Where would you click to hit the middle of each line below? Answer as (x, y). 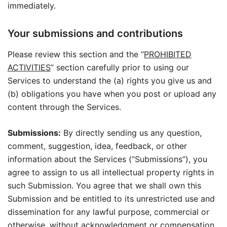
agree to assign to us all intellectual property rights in (111, 172)
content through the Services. (64, 107)
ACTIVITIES (29, 67)
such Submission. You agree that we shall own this (104, 185)
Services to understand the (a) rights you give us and (110, 81)
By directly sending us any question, (131, 133)
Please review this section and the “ (76, 54)
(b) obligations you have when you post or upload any (112, 94)
